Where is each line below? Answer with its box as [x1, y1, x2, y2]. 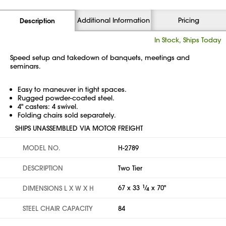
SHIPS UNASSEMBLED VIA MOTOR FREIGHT [15, 124, 143, 132]
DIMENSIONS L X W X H [23, 184, 94, 192]
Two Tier [118, 163, 142, 172]
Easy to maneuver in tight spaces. [18, 85, 127, 93]
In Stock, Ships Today [154, 35, 221, 44]
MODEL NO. [23, 143, 61, 152]
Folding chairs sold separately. [18, 110, 116, 119]
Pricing [178, 16, 199, 24]
